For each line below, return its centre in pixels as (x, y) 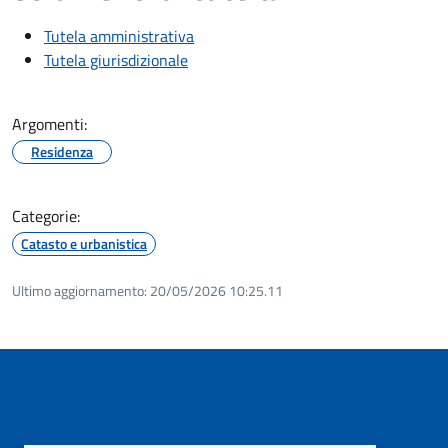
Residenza (62, 151)
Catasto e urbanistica (84, 243)
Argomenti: (49, 123)
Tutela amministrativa (119, 35)
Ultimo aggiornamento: (79, 290)
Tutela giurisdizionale (116, 59)
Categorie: (46, 215)
